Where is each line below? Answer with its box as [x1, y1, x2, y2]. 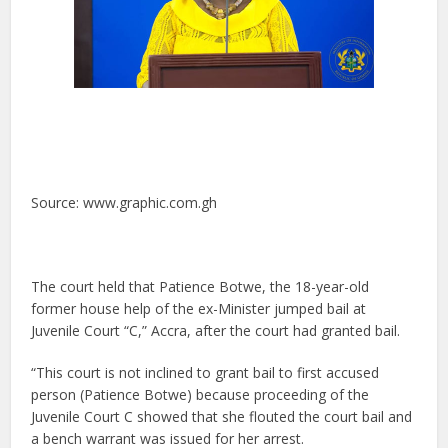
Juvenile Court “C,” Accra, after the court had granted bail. [31, 320, 401, 340]
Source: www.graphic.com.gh [31, 192, 218, 212]
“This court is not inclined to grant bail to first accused [31, 362, 380, 382]
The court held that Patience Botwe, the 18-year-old [31, 276, 370, 296]
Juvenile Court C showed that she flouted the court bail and [31, 406, 413, 426]
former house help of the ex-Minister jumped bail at [31, 298, 367, 318]
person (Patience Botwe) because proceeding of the [31, 384, 370, 404]
